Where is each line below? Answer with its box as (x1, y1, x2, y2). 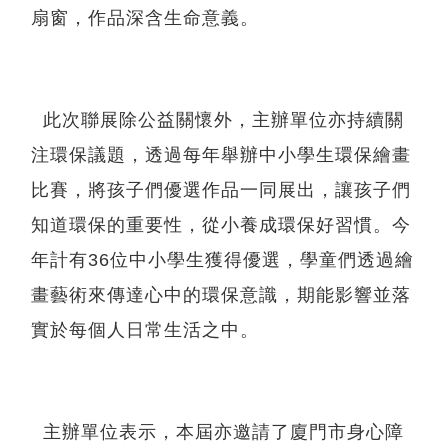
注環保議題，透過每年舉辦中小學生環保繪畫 (31, 145, 411, 165)
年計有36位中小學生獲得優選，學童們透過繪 (31, 250, 414, 270)
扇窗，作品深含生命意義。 (31, 8, 259, 28)
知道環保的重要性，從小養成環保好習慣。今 (31, 215, 411, 235)
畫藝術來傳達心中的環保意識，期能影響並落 (31, 285, 411, 305)
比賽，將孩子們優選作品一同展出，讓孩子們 (31, 180, 411, 200)
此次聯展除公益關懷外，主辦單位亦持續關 (31, 110, 404, 130)
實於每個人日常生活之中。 (31, 320, 259, 340)
